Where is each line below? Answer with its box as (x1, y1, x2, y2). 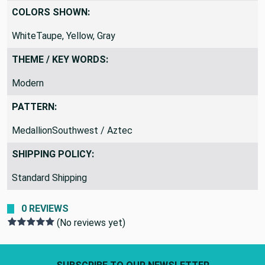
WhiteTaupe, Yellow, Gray (12, 49, 115, 60)
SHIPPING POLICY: (12, 167, 94, 179)
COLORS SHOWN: (12, 25, 90, 37)
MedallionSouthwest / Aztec (12, 143, 132, 155)
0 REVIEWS (21, 221, 69, 233)
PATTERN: (12, 119, 57, 131)
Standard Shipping (12, 190, 87, 202)
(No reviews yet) (57, 235, 125, 247)
